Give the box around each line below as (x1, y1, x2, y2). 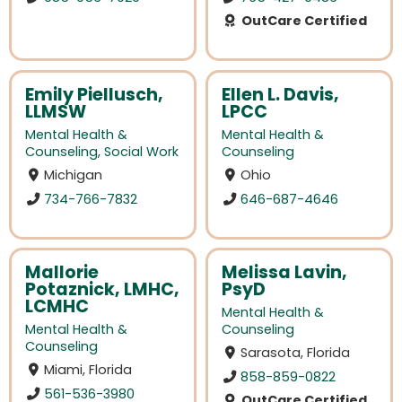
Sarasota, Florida (240, 344, 351, 363)
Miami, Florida (44, 361, 133, 380)
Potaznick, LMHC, (25, 277, 179, 302)
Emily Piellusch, (25, 82, 163, 107)
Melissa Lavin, (222, 260, 347, 285)
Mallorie (25, 260, 99, 285)
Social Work (104, 142, 179, 161)
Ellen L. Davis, (222, 82, 339, 107)
